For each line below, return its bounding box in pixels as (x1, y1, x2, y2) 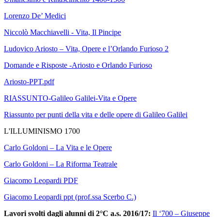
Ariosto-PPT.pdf (4, 77, 54, 86)
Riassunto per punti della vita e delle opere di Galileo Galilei (4, 110, 187, 119)
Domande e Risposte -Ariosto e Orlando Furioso (4, 61, 152, 70)
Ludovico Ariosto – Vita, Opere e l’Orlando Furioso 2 (4, 45, 169, 53)
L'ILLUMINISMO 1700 (4, 127, 80, 136)
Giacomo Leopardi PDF (4, 176, 78, 185)
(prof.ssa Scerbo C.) (75, 193, 136, 201)
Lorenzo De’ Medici (4, 12, 66, 20)
